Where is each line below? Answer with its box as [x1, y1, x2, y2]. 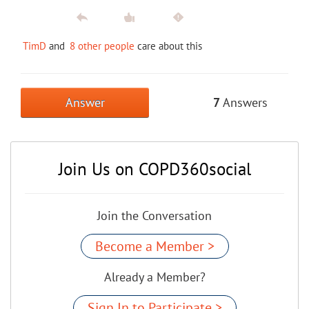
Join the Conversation [97, 207, 212, 223]
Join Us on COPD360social [58, 157, 251, 180]
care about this [134, 39, 202, 52]
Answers [220, 94, 268, 110]
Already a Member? [103, 268, 206, 285]
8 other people [70, 39, 134, 52]
